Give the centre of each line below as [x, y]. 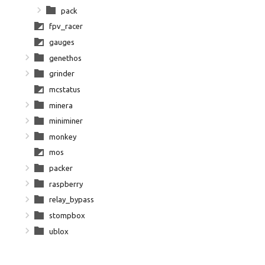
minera [61, 105]
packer [61, 168]
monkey [63, 136]
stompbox [67, 215]
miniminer [66, 121]
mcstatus [65, 89]
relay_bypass [72, 200]
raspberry [66, 184]
